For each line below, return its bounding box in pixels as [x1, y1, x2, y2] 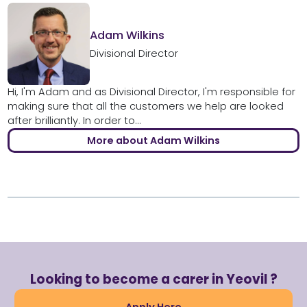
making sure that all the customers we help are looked [7, 99, 284, 114]
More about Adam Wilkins [87, 134, 220, 148]
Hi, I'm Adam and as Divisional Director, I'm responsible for [7, 85, 295, 99]
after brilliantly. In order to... [7, 114, 141, 128]
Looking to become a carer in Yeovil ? [29, 270, 278, 289]
